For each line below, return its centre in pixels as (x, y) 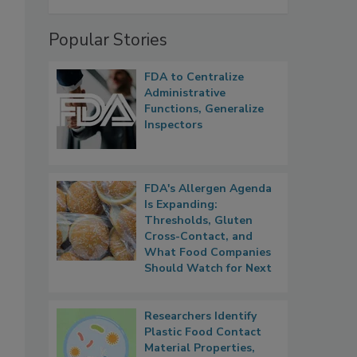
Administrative (185, 92)
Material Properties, (200, 347)
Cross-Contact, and (198, 236)
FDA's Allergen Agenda (208, 188)
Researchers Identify (200, 316)
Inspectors (173, 124)
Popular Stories (108, 39)
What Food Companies (208, 252)
